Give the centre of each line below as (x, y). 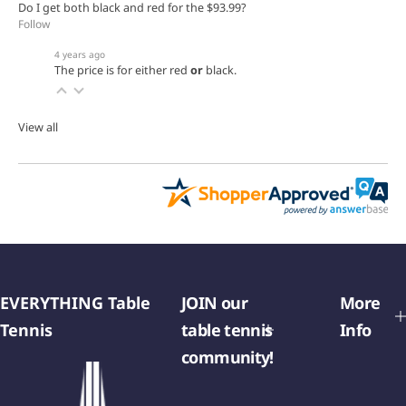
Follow (34, 24)
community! (227, 357)
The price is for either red (122, 70)
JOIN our (215, 302)
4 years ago (80, 54)
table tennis (227, 329)
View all (38, 127)
